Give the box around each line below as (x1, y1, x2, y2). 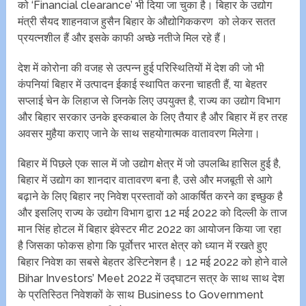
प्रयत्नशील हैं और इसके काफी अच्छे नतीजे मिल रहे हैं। (18, 31, 228, 45)
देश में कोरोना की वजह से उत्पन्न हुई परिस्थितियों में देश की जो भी (18, 61, 265, 75)
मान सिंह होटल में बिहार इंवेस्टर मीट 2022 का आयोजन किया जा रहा (18, 223, 282, 236)
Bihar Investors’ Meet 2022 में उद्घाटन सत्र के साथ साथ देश (18, 272, 285, 286)
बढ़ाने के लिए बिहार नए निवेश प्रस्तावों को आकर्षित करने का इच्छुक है (18, 190, 283, 204)
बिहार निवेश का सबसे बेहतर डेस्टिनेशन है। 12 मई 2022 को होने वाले (18, 255, 288, 269)
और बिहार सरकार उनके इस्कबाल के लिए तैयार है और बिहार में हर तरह (18, 111, 288, 124)
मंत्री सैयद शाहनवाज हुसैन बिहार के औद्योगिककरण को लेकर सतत (18, 15, 276, 29)
